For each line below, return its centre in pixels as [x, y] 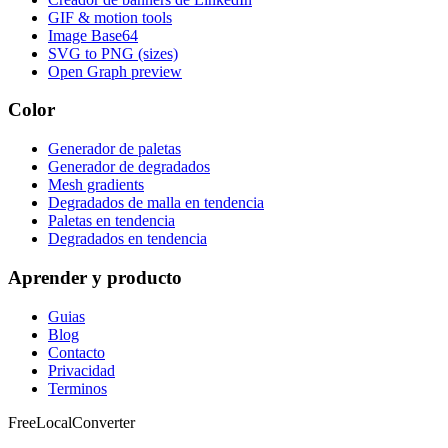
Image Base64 [93, 35]
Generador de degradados [129, 167]
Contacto [76, 352]
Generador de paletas [114, 149]
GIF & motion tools [110, 17]
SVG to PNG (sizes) [113, 53]
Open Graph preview [115, 71]
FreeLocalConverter [71, 422]
